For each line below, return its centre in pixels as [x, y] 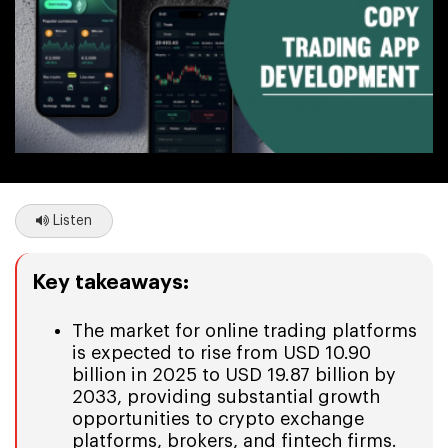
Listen [70, 220]
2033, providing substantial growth [226, 396]
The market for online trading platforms [244, 330]
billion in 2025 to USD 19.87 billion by [234, 374]
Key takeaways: [110, 282]
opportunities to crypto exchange [218, 418]
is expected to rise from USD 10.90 [221, 352]
